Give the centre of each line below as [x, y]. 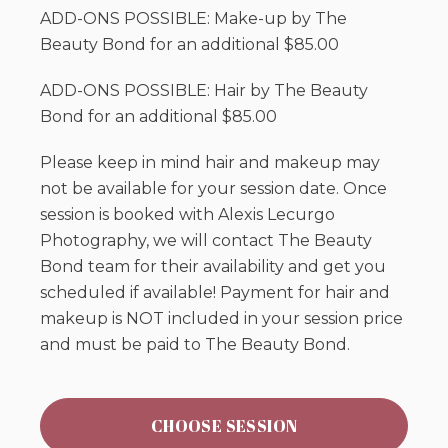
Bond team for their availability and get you [213, 267]
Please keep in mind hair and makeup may [210, 163]
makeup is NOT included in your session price [221, 319]
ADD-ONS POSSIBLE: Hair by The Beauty [204, 91]
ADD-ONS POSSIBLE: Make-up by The [193, 19]
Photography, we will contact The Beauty [206, 241]
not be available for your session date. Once [213, 189]
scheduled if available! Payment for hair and [215, 293]
